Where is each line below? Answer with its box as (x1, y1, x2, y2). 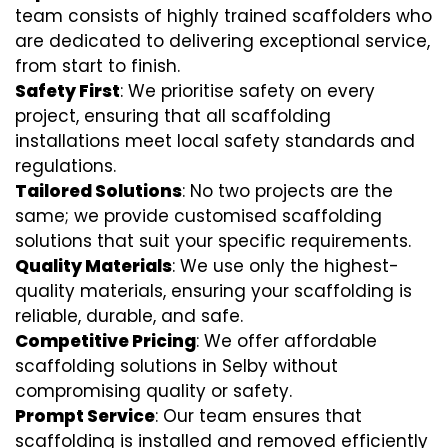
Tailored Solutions (15, 179, 182, 204)
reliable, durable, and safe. (15, 304, 243, 329)
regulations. (15, 154, 116, 179)
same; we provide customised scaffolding (15, 204, 382, 229)
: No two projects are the (182, 179, 393, 204)
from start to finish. (15, 54, 180, 79)
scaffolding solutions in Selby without (15, 354, 338, 379)
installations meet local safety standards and (15, 129, 415, 154)
